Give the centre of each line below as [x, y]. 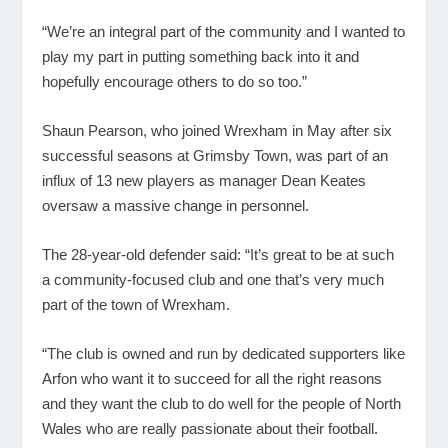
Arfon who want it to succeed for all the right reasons [212, 378]
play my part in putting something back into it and [201, 56]
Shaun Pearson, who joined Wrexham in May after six [217, 130]
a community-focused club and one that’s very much [213, 279]
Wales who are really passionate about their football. [210, 428]
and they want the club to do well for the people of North [222, 403]
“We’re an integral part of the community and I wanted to [224, 31]
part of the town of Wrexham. [136, 304]
